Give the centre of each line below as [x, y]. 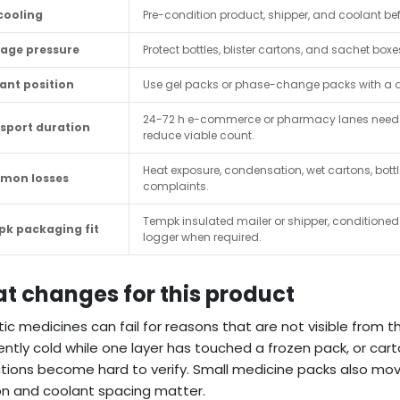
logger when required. [202, 237]
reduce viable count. [199, 136]
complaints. [176, 187]
